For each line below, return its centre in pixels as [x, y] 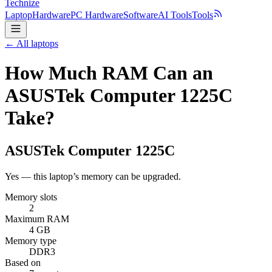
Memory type [31, 240]
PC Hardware [97, 15]
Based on [23, 262]
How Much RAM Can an [109, 73]
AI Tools [175, 15]
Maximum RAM [37, 219]
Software [141, 15]
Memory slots [31, 197]
